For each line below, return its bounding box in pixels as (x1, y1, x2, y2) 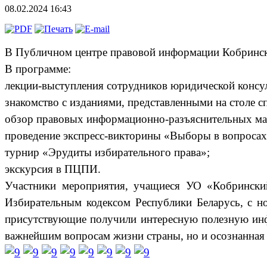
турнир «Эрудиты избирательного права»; (5, 145, 210, 159)
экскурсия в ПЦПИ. (5, 162, 101, 175)
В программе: (5, 62, 71, 75)
